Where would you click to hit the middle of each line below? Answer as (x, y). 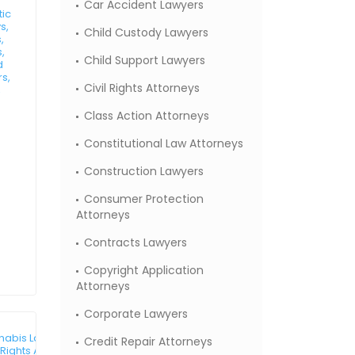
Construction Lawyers (144, 171)
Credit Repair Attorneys (148, 342)
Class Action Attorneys (147, 116)
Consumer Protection (144, 199)
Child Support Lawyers (145, 60)
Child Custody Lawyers (146, 32)
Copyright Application (144, 270)
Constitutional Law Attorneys (164, 143)
